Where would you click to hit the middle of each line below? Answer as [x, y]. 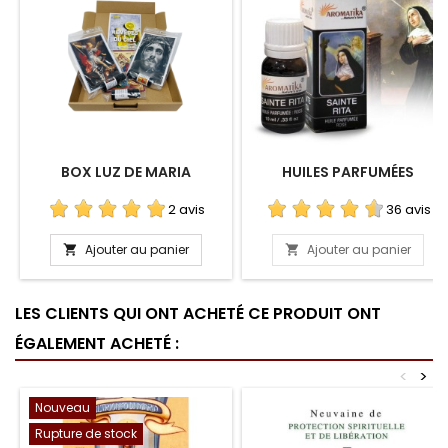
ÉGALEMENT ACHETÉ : [97, 343]
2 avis [186, 209]
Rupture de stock [86, 433]
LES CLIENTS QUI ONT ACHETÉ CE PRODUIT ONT [198, 313]
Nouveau [62, 407]
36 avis [408, 209]
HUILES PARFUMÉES [348, 171]
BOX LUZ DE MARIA [126, 171]
